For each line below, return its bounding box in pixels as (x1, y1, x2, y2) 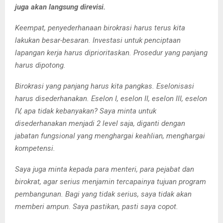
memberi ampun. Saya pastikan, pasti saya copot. (15, 202, 178, 211)
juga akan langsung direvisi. (15, 2, 106, 11)
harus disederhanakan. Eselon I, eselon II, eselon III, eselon (15, 94, 207, 103)
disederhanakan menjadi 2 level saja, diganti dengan (15, 118, 185, 128)
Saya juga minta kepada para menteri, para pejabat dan (15, 164, 194, 174)
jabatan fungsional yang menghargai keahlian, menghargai (15, 131, 205, 140)
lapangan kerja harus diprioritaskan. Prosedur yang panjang (15, 48, 208, 57)
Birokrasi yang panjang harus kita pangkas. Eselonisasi (15, 81, 194, 91)
